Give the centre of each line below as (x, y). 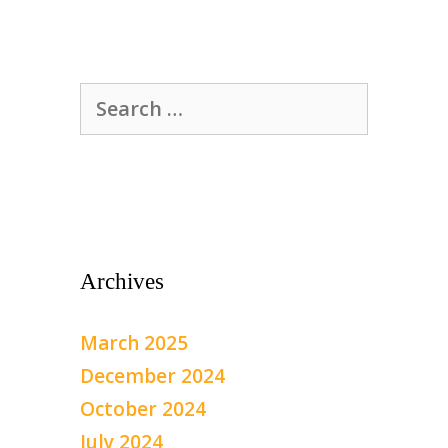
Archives (122, 281)
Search (110, 95)
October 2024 (143, 408)
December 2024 (152, 375)
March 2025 (134, 342)
